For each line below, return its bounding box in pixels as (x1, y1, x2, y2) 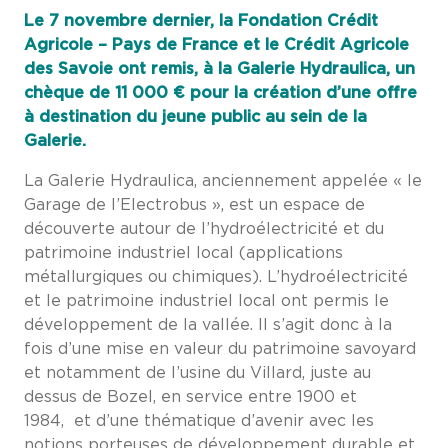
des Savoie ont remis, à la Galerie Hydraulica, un (24, 60, 415, 77)
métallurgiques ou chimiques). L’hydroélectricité (24, 268, 408, 285)
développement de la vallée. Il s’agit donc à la (24, 316, 392, 333)
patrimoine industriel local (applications (24, 244, 343, 261)
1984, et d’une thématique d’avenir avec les (24, 412, 374, 429)
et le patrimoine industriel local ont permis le (24, 292, 389, 309)
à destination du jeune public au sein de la (24, 108, 367, 125)
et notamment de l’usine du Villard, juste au (24, 364, 371, 381)
